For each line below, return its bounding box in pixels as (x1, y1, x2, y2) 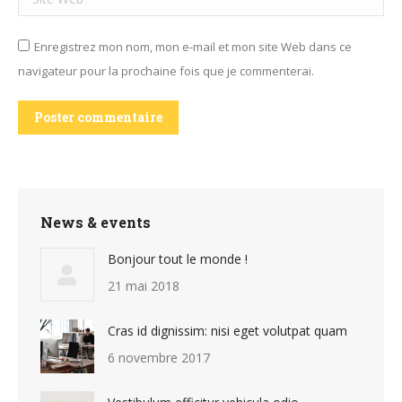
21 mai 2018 (108, 276, 179, 294)
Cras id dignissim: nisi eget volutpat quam (108, 321, 347, 339)
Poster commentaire (34, 108, 162, 126)
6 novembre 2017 (108, 348, 210, 366)
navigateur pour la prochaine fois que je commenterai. (18, 62, 314, 79)
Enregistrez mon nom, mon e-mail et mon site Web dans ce (34, 38, 352, 55)
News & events (40, 212, 151, 232)
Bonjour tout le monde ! (108, 249, 248, 267)
